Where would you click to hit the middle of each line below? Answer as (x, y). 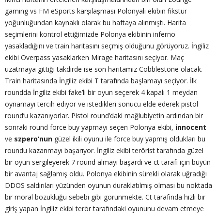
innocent (191, 127)
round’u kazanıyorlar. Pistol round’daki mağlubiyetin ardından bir (104, 115)
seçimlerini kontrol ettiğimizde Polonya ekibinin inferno (90, 34)
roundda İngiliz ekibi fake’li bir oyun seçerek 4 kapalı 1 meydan (101, 92)
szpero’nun (33, 139)
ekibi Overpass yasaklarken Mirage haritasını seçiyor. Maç (94, 57)
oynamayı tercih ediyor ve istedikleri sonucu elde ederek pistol (101, 104)
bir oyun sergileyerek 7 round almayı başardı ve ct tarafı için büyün (108, 162)
